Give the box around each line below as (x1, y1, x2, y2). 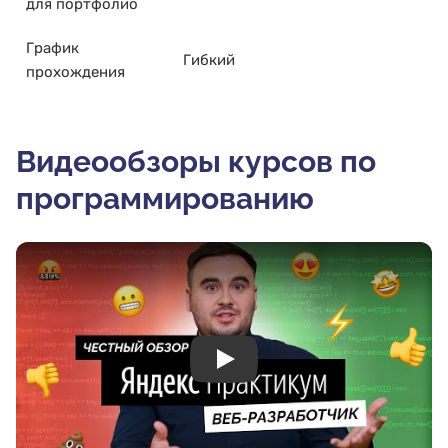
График (26, 39, 79, 58)
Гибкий (183, 51, 235, 70)
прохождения (26, 63, 125, 82)
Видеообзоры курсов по (16, 144, 376, 180)
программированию (16, 181, 314, 217)
